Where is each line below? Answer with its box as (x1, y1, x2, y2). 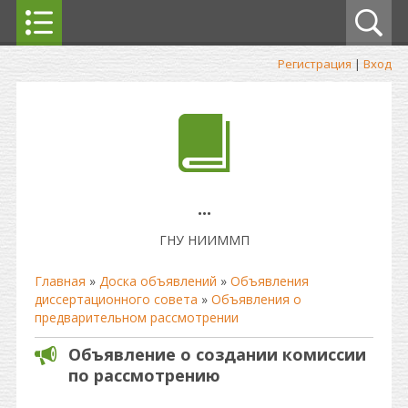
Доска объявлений (99, 272, 217, 290)
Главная (35, 272, 86, 290)
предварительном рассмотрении (35, 309, 239, 326)
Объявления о (211, 291, 301, 308)
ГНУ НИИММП (158, 231, 250, 249)
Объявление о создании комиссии (68, 343, 366, 365)
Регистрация (278, 56, 352, 72)
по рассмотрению (68, 364, 220, 386)
